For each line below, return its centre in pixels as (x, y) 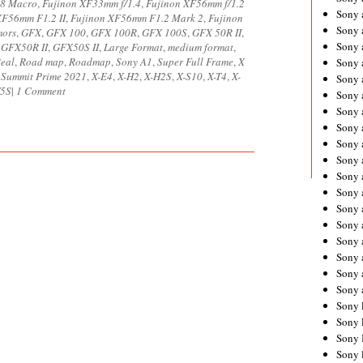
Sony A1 (134, 62)
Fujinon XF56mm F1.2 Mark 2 (137, 18)
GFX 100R (114, 32)
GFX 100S (164, 32)
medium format (201, 47)
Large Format (133, 47)
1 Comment (41, 91)
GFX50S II (76, 47)
